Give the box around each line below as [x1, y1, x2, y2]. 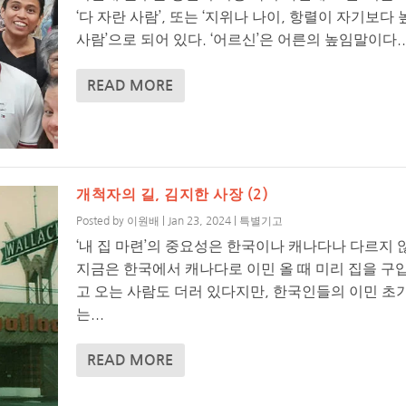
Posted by [76, 216, 128, 227]
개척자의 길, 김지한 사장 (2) [76, 188, 269, 202]
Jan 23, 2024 [168, 216, 232, 227]
